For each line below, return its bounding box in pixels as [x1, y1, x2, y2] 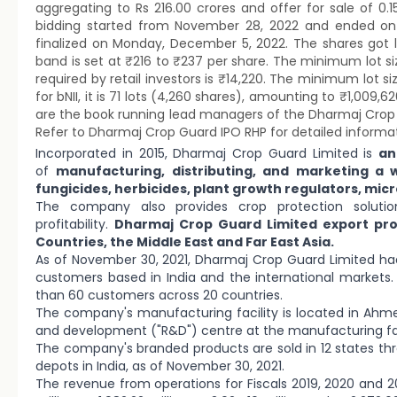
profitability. [35, 215, 114, 233]
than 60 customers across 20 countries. [35, 286, 283, 304]
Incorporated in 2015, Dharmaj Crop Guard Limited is [35, 144, 379, 162]
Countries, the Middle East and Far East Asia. [35, 233, 334, 251]
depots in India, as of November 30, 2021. [35, 357, 284, 375]
